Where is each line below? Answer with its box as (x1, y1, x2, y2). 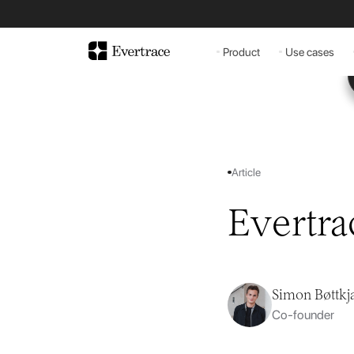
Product (222, 45, 260, 59)
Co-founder (272, 307, 334, 323)
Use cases (284, 45, 334, 59)
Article (231, 165, 261, 179)
